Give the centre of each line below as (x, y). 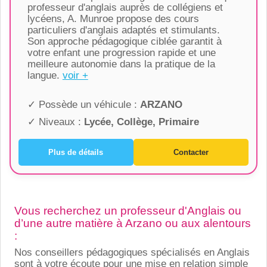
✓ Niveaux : (55, 122)
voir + (75, 75)
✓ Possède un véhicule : (83, 104)
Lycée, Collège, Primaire (141, 122)
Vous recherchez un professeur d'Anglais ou (128, 210)
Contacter (191, 153)
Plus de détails (76, 153)
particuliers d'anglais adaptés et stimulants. (123, 30)
